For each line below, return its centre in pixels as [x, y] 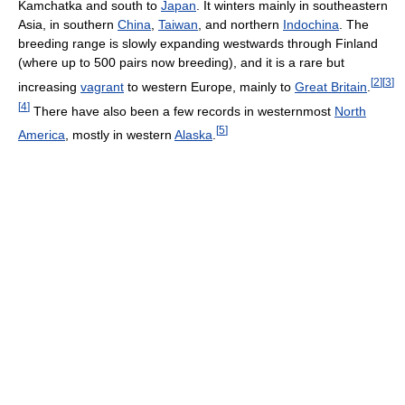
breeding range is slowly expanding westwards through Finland [198, 43]
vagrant [102, 86]
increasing [49, 86]
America [42, 134]
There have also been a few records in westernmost [182, 111]
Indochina [311, 24]
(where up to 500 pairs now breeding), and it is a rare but [181, 62]
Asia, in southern [68, 24]
